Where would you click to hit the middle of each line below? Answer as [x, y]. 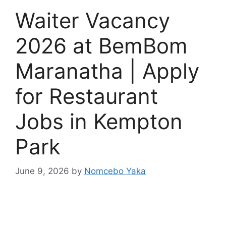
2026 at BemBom [101, 45]
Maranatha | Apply [107, 71]
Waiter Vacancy [93, 20]
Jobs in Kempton [99, 121]
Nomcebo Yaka [115, 171]
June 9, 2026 [42, 171]
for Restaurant [87, 96]
